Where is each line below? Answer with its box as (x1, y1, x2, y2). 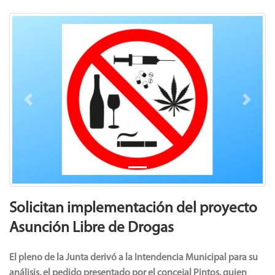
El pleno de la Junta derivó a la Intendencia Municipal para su (9, 252, 258, 263)
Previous (27, 101, 63, 111)
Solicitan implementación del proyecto (9, 200, 257, 216)
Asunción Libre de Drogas (9, 220, 174, 236)
